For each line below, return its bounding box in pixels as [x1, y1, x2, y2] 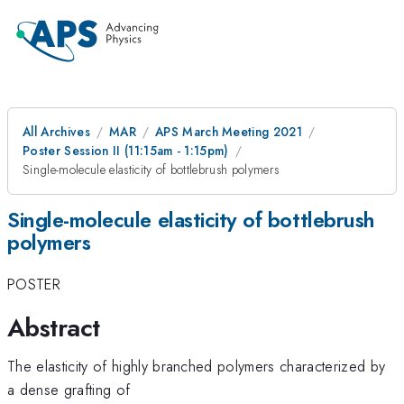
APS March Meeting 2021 [154, 123, 303, 141]
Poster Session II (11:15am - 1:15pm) [23, 142, 229, 160]
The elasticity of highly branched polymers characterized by [7, 354, 386, 377]
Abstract [7, 308, 100, 346]
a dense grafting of [7, 378, 131, 400]
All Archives [23, 123, 90, 141]
